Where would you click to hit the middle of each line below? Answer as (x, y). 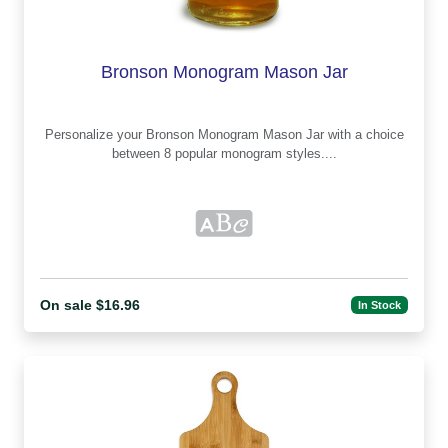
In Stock (380, 305)
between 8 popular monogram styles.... (224, 153)
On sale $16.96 (90, 304)
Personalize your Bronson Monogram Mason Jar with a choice (95, 134)
